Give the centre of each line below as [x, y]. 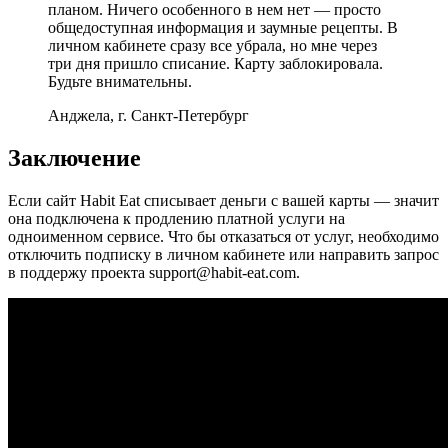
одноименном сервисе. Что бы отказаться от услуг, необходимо [223, 236]
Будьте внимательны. [120, 81]
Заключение [74, 157]
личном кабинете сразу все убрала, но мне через [212, 45]
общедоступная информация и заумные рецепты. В [223, 27]
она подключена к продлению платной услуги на [176, 218]
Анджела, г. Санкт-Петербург [148, 115]
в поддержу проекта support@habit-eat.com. [154, 272]
